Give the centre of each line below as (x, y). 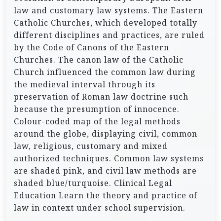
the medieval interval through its (85, 84)
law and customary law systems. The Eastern (109, 10)
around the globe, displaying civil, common (106, 134)
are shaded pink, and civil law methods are (105, 171)
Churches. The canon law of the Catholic (99, 60)
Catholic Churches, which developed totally (106, 23)
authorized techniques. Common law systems (109, 158)
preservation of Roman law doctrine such (101, 97)
